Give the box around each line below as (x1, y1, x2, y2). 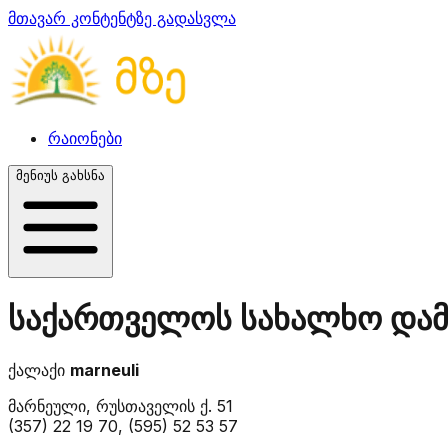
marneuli (70, 359, 139, 380)
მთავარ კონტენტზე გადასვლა (8, 8, 236, 28)
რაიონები (48, 128, 122, 148)
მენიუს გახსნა (16, 168, 105, 183)
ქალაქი (8, 359, 70, 380)
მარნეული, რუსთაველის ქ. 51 (8, 395, 233, 416)
